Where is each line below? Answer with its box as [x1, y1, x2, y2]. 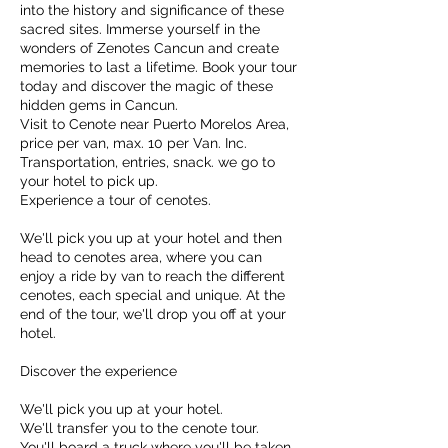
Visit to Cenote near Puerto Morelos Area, [20, 116, 289, 132]
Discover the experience [20, 363, 177, 379]
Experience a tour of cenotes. [20, 192, 211, 208]
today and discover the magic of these [20, 78, 273, 94]
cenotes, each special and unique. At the [20, 287, 285, 303]
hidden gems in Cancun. [20, 97, 178, 113]
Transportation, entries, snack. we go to [20, 154, 275, 170]
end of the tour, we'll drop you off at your [20, 306, 286, 322]
